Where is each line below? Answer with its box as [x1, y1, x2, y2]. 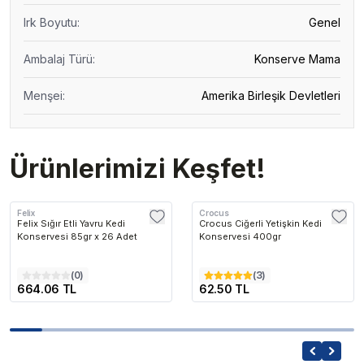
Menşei [24, 89, 63, 102]
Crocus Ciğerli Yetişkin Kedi [199, 218, 322, 229]
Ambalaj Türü [24, 52, 93, 66]
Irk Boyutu [24, 15, 77, 29]
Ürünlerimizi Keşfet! [10, 153, 266, 184]
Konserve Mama [254, 52, 340, 66]
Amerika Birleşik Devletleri [201, 89, 340, 102]
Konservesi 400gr [199, 231, 281, 242]
